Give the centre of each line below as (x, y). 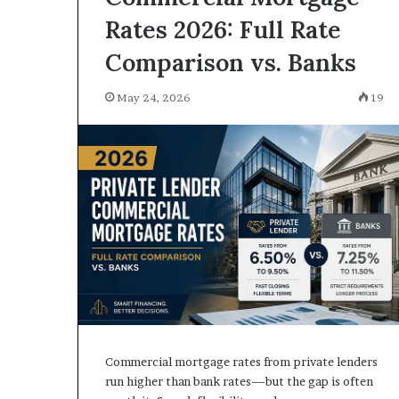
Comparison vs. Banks (231, 63)
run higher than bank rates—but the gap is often (239, 381)
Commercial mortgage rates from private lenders (241, 361)
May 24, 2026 (154, 98)
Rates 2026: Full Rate (223, 30)
